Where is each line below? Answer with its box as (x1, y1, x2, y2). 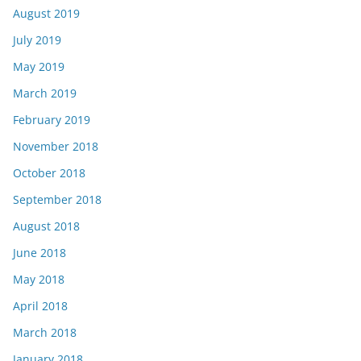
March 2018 (13, 325, 77, 341)
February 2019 (13, 112, 90, 128)
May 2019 (13, 59, 64, 75)
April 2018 (13, 298, 68, 314)
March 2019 (13, 85, 77, 102)
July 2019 (13, 32, 61, 48)
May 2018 (13, 272, 64, 288)
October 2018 (13, 165, 85, 181)
